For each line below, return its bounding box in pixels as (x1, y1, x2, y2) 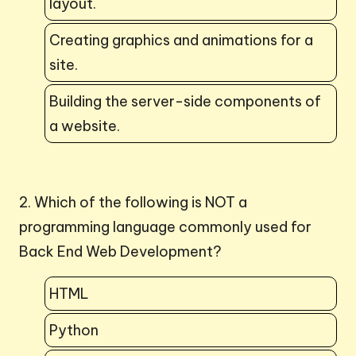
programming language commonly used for (19, 217, 311, 236)
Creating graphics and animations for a (49, 30, 313, 49)
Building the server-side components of (49, 91, 321, 110)
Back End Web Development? (19, 242, 222, 261)
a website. (49, 116, 120, 135)
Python (49, 320, 99, 339)
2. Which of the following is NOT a (19, 192, 247, 211)
